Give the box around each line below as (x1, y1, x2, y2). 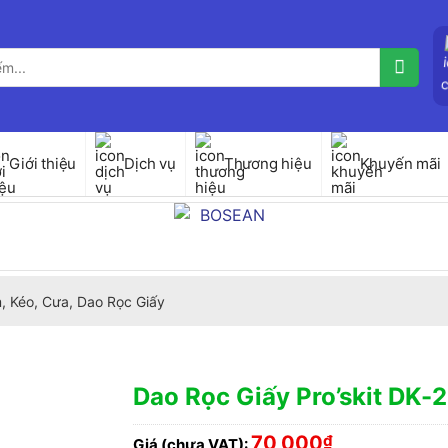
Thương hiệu (223, 154, 312, 173)
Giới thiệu (9, 154, 77, 173)
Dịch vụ (124, 154, 176, 173)
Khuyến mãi (359, 154, 441, 173)
